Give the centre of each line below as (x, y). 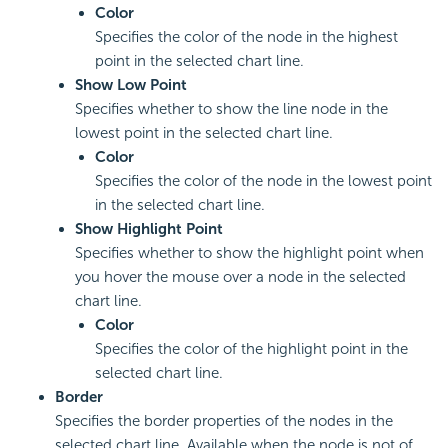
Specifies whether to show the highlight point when (249, 253)
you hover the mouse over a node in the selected (240, 277)
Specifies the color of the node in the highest (246, 37)
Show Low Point (131, 85)
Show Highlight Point (149, 229)
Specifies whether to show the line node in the (231, 109)
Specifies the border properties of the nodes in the (224, 421)
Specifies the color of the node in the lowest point (263, 181)
